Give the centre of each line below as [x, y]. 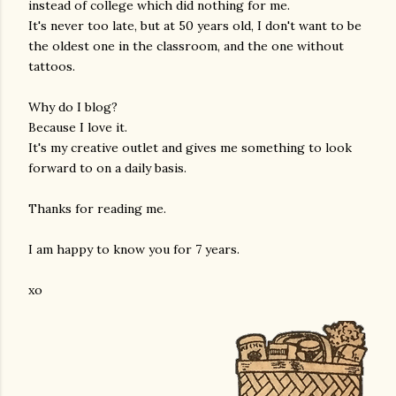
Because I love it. [78, 127]
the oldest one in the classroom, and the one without [186, 46]
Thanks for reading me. [97, 209]
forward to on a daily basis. [107, 168]
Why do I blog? [73, 107]
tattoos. [52, 66]
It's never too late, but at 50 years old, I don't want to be [195, 26]
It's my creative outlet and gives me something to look [190, 148]
